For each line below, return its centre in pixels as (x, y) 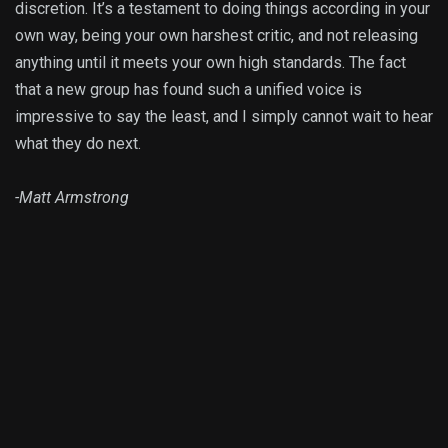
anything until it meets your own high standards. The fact (210, 63)
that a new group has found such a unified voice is (188, 90)
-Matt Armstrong (72, 198)
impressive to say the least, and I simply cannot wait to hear (224, 117)
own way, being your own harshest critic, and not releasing (216, 36)
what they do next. (78, 144)
